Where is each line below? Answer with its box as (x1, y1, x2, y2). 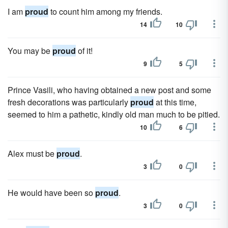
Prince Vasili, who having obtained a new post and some (8, 84, 211, 96)
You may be (8, 45, 52, 56)
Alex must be (8, 148, 56, 159)
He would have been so (8, 187, 95, 198)
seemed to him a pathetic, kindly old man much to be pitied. (8, 108, 220, 120)
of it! (76, 45, 93, 56)
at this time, (154, 96, 196, 108)
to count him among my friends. (48, 6, 162, 17)
